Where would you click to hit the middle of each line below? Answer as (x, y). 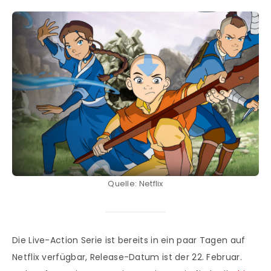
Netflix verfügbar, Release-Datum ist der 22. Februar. (127, 257)
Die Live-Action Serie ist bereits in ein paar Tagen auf (129, 240)
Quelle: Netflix (135, 184)
